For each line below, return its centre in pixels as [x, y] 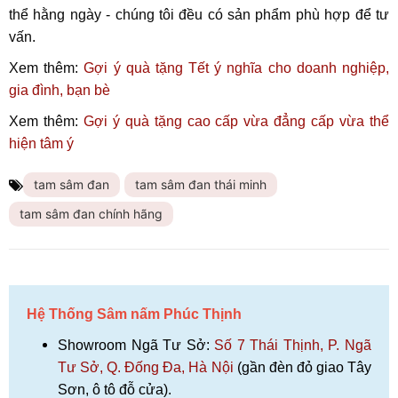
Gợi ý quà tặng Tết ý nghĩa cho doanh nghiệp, [237, 68]
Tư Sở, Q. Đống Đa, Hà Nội [146, 368]
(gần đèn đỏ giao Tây [302, 368]
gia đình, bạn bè [60, 91]
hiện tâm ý [41, 144]
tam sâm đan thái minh [201, 185]
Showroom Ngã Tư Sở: [136, 346]
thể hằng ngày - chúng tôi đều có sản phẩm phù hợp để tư [199, 15]
